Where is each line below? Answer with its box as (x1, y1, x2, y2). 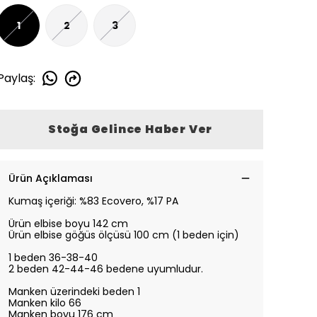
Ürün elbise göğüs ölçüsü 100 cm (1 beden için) (8, 228, 239, 242)
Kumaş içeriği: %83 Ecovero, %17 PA (8, 194, 178, 208)
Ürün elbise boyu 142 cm (8, 217, 131, 231)
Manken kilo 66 (8, 296, 81, 310)
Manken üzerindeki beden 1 (8, 284, 140, 299)
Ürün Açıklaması (8, 171, 93, 185)
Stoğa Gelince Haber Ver (47, 121, 213, 137)
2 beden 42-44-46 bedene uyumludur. (8, 262, 203, 276)
